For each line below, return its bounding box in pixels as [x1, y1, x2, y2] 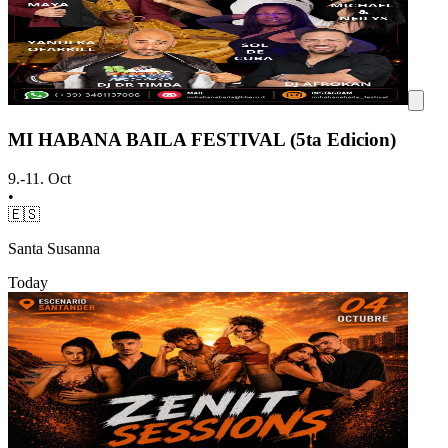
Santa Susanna [8, 240, 100, 258]
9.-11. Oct [8, 170, 71, 188]
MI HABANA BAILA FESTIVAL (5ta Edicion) [8, 129, 396, 151]
